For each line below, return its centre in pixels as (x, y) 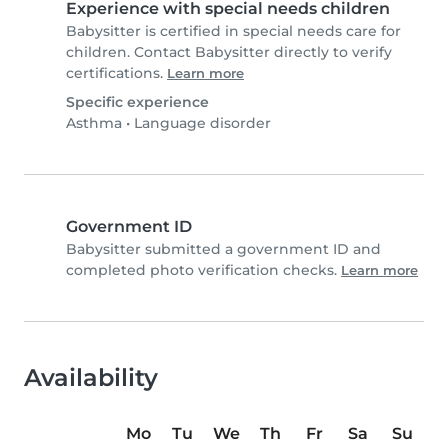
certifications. (116, 72)
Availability (91, 377)
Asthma (94, 122)
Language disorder (202, 122)
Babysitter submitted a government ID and (223, 248)
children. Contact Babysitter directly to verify (229, 51)
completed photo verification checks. (203, 269)
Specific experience (137, 101)
